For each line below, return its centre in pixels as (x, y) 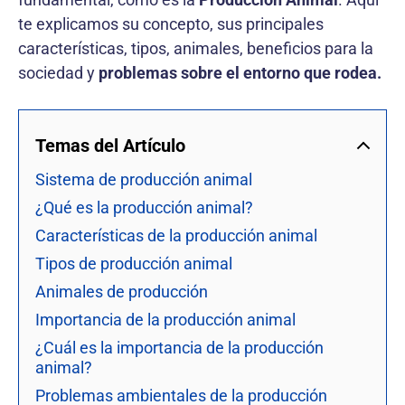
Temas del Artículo (110, 145)
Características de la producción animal (176, 235)
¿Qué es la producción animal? (144, 207)
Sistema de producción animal (144, 179)
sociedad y (58, 72)
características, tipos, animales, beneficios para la (196, 48)
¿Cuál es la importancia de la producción (179, 347)
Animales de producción (122, 291)
